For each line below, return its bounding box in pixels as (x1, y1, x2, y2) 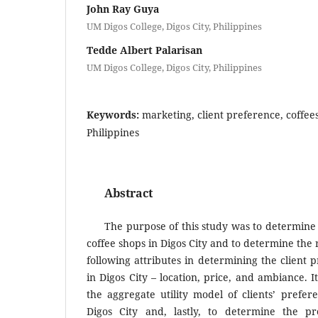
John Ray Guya (87, 2, 159, 16)
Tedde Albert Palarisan (87, 43, 202, 57)
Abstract (104, 185, 153, 202)
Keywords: (87, 108, 142, 122)
